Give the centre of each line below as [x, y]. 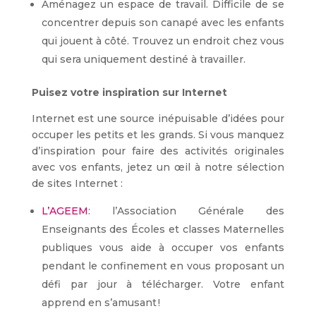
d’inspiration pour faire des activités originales [158, 151]
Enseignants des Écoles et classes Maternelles [163, 230]
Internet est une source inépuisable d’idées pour [158, 119]
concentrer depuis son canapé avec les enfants [163, 23]
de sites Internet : [77, 184]
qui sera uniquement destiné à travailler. [143, 60]
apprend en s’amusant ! [101, 303]
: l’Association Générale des [186, 211]
